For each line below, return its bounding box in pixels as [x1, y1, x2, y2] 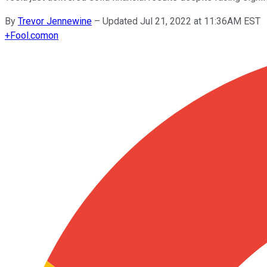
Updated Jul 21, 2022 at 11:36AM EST [103, 15, 260, 27]
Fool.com [10, 29, 48, 41]
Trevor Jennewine [18, 15, 92, 27]
